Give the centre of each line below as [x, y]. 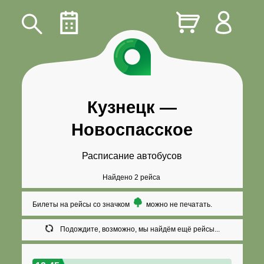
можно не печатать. [178, 205]
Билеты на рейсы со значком [82, 205]
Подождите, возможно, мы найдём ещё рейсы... [140, 230]
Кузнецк [121, 108]
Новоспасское [132, 130]
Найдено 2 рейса [131, 177]
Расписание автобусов [132, 156]
